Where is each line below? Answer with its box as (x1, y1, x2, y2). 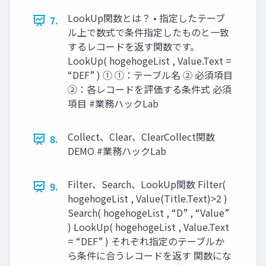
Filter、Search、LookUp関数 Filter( (68, 177, 226, 192)
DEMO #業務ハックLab (68, 144, 166, 159)
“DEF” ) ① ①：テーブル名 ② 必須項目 (68, 68, 233, 83)
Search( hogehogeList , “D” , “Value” (68, 205, 229, 220)
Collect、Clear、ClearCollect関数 (68, 129, 215, 144)
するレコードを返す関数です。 (68, 39, 199, 54)
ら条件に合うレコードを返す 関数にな (68, 248, 232, 263)
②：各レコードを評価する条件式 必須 (68, 82, 232, 97)
